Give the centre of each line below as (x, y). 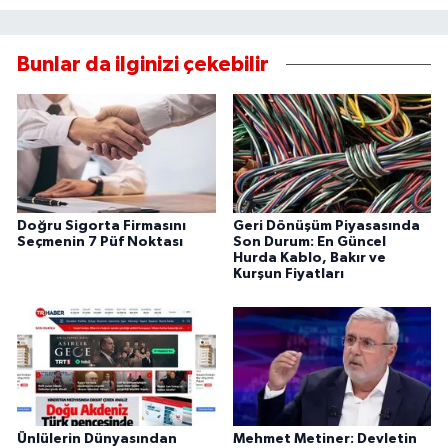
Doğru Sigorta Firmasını (101, 225)
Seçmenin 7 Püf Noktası (100, 241)
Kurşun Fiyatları (288, 273)
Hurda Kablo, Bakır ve (309, 257)
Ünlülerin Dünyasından (97, 438)
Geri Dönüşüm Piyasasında (326, 225)
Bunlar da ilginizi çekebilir (143, 65)
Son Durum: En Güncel (309, 241)
